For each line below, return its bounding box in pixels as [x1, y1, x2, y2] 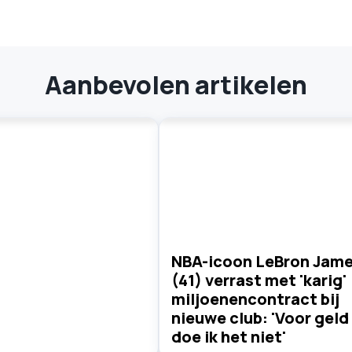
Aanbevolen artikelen [45, 68, 307, 103]
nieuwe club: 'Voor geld [170, 307, 349, 328]
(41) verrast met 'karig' [170, 269, 346, 291]
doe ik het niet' [170, 326, 286, 347]
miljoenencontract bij [170, 288, 339, 310]
